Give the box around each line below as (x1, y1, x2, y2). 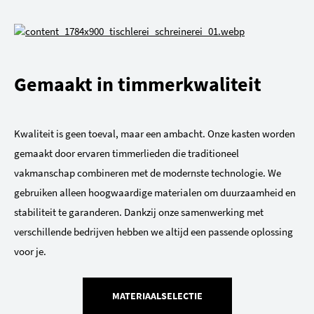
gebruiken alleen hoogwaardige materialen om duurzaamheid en (14, 186, 296, 200)
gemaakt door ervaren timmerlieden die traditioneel (14, 146, 239, 161)
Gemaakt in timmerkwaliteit (14, 71, 261, 97)
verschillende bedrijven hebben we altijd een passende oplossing (14, 225, 293, 239)
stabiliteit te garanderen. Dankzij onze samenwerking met (14, 205, 264, 219)
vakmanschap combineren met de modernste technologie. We (14, 166, 281, 180)
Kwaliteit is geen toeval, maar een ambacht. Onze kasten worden (14, 127, 295, 141)
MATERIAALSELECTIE (111, 289, 203, 303)
